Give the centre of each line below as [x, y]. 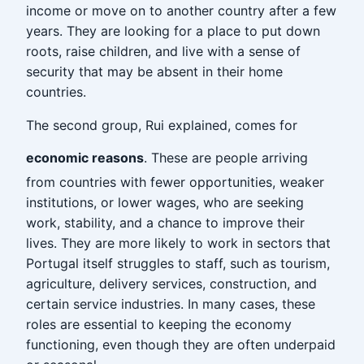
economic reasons [85, 158]
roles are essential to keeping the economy [159, 324]
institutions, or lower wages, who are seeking [165, 202]
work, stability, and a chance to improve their [165, 223]
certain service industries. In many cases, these [171, 304]
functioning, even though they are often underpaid [181, 344]
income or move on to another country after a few [181, 11]
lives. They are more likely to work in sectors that [178, 243]
